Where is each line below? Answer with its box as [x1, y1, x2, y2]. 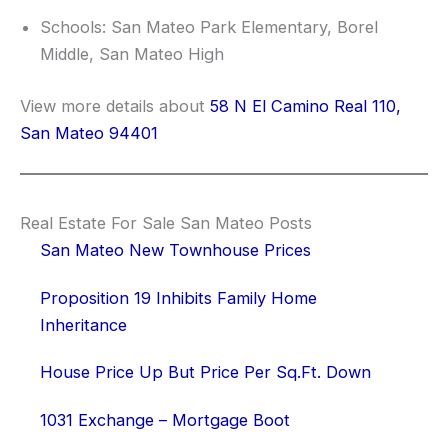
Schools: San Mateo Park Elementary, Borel [40, 17, 378, 38]
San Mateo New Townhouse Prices [40, 240, 311, 261]
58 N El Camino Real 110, [210, 95, 401, 116]
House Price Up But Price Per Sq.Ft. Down [40, 362, 371, 383]
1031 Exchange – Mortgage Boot [40, 409, 290, 430]
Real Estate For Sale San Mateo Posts [20, 213, 312, 234]
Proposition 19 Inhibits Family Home [40, 287, 317, 308]
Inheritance [40, 314, 127, 335]
